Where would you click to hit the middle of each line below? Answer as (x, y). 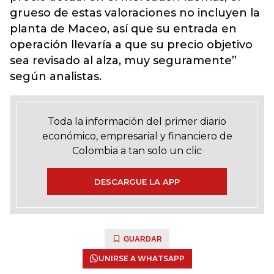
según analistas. (56, 76)
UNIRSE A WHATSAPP (141, 258)
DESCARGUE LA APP (137, 182)
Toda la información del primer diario (137, 121)
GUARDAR (143, 239)
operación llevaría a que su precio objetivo (131, 45)
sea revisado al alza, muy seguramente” (123, 61)
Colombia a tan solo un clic (137, 151)
